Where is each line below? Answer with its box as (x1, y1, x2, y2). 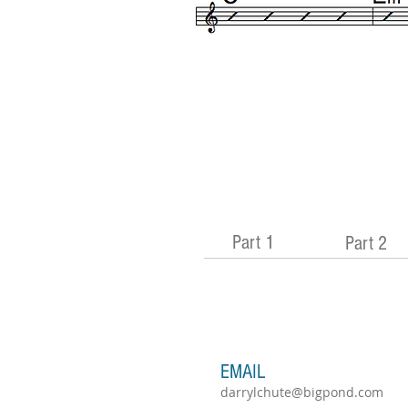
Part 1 (231, 231, 274, 254)
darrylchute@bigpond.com (220, 383, 383, 401)
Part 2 (344, 232, 387, 255)
